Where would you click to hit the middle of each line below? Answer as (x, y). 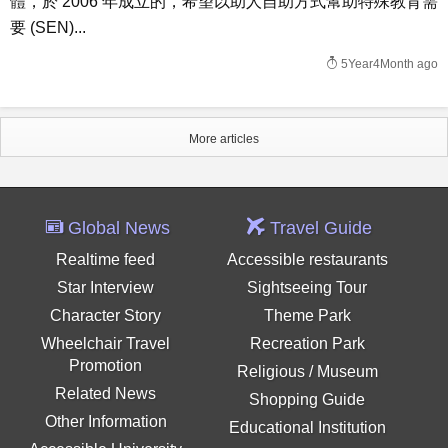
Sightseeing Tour (307, 287)
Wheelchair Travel (106, 343)
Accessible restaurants (307, 259)
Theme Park (307, 315)
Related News (106, 393)
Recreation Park (307, 343)
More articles (224, 139)
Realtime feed (106, 259)
